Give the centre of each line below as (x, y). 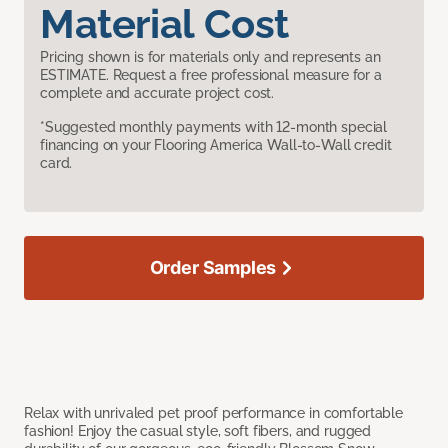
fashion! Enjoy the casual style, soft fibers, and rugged (198, 430)
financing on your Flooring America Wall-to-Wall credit (216, 144)
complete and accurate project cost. (157, 92)
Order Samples (213, 267)
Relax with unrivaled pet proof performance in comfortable (214, 412)
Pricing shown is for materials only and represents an (210, 56)
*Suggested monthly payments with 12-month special (214, 126)
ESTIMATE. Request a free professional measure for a (211, 74)
